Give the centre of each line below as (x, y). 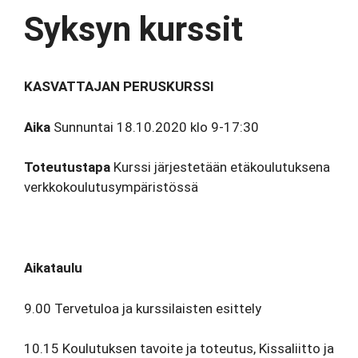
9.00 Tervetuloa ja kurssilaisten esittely (143, 308)
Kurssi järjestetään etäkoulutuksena (220, 167)
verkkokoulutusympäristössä (111, 187)
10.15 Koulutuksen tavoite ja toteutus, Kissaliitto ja (179, 348)
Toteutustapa (67, 167)
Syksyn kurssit (133, 29)
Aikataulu (53, 268)
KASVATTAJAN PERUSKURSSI (119, 86)
